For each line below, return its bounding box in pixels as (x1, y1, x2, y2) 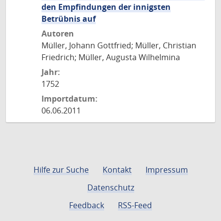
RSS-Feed (118, 200, 152, 211)
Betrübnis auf (41, 13, 96, 24)
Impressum (145, 164, 188, 175)
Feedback (69, 200, 104, 211)
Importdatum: (41, 93, 98, 104)
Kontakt (102, 164, 132, 175)
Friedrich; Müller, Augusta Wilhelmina (41, 52, 180, 63)
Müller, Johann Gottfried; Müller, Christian (41, 40, 196, 51)
